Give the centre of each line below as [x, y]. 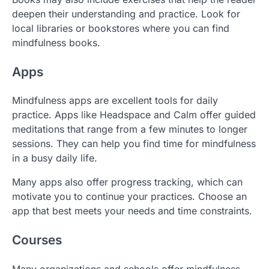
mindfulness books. [56, 42]
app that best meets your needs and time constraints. [132, 211]
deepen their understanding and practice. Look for [126, 14]
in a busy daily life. [55, 158]
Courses [37, 240]
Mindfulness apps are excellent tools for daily [115, 101]
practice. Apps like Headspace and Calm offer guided [134, 115]
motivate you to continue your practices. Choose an [129, 197]
